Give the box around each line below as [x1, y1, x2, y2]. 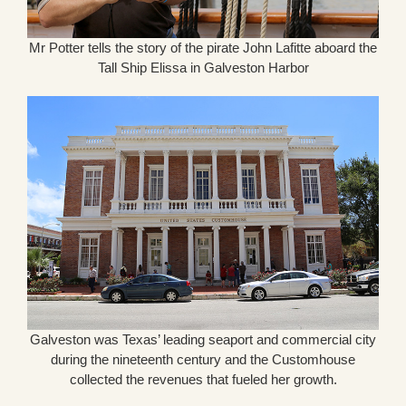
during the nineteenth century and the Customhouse [51, 352, 355, 368]
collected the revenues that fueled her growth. [69, 372, 337, 388]
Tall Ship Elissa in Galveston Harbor [97, 59, 309, 75]
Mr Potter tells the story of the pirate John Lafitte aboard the [29, 39, 377, 55]
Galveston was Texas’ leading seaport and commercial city [30, 332, 376, 348]
